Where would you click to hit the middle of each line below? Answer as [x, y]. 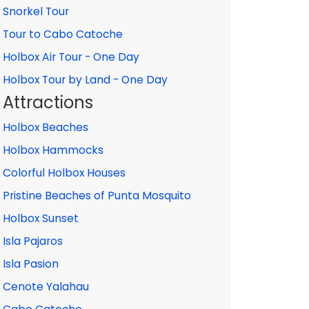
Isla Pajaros [33, 241]
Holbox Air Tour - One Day [71, 57]
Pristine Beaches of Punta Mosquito [97, 196]
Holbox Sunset [41, 218]
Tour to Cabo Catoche [63, 34]
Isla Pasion [31, 264]
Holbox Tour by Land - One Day [85, 80]
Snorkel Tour [36, 11]
